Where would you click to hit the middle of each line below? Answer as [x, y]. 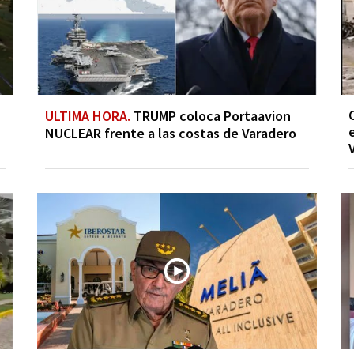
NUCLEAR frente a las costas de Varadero [171, 133]
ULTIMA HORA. [88, 115]
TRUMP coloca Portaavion [211, 115]
